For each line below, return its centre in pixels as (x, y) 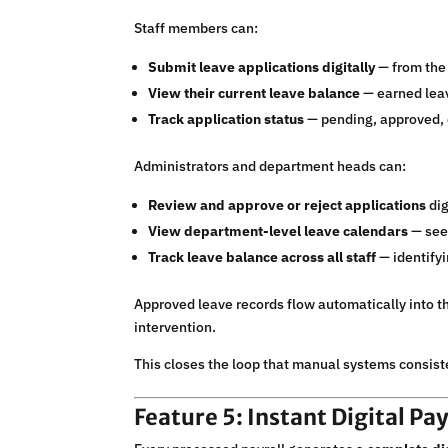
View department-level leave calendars (278, 231)
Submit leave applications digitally (262, 67)
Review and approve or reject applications (287, 205)
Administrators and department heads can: (270, 166)
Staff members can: (196, 28)
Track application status (226, 119)
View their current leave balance (254, 93)
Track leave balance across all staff (262, 257)
